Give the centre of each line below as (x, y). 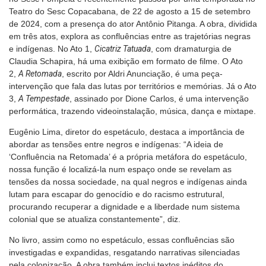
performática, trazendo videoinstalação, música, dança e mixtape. (132, 111)
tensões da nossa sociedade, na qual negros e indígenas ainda (128, 181)
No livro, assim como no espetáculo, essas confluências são (122, 240)
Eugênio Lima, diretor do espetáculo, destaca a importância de (127, 132)
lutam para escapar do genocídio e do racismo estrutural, (117, 194)
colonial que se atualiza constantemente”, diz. (96, 219)
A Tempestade (44, 98)
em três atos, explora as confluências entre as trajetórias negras (130, 36)
